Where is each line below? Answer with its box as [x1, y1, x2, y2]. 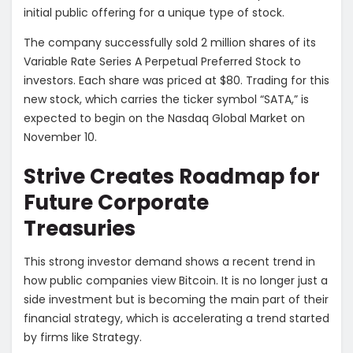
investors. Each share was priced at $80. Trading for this [24, 72, 329, 89]
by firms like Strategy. [24, 329, 142, 345]
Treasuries [24, 214, 140, 243]
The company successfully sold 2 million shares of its [24, 35, 316, 51]
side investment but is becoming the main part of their [24, 291, 329, 307]
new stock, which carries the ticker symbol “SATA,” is [24, 91, 309, 108]
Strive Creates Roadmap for [24, 162, 320, 191]
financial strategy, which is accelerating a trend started [24, 310, 329, 326]
